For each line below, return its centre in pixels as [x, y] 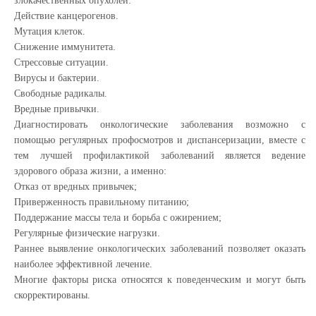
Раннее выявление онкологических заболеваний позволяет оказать [160, 249]
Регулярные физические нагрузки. [87, 233]
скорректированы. [52, 296]
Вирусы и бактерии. [57, 78]
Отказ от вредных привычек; [75, 187]
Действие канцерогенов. [66, 16]
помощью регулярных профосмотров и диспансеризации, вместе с [160, 140]
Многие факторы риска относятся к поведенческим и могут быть [160, 280]
